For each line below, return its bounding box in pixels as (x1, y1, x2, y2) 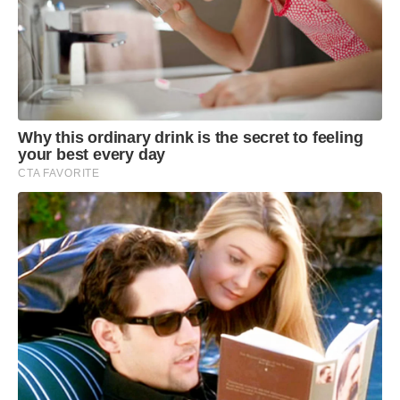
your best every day (18, 145, 166, 163)
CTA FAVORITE (18, 166, 101, 179)
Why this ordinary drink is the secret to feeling (18, 128, 363, 146)
